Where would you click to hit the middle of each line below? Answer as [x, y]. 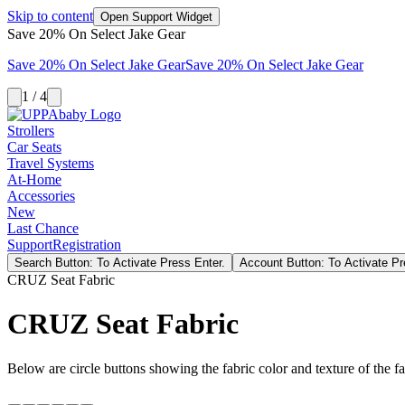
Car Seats [34, 147]
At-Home [34, 179]
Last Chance [43, 228]
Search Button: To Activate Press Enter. [120, 263]
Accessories [41, 196]
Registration [87, 245]
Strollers [31, 131]
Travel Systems [51, 163]
